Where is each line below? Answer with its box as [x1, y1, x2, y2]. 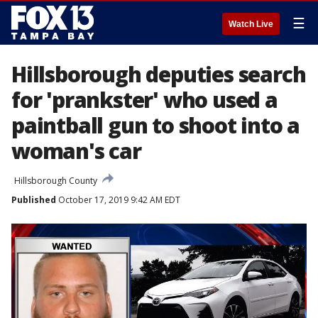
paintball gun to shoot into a [11, 111, 300, 140]
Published [11, 194, 56, 206]
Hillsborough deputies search [11, 60, 306, 89]
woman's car [11, 136, 141, 165]
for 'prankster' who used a [11, 85, 278, 114]
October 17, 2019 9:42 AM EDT [56, 194, 180, 206]
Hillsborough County [14, 175, 97, 187]
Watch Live [229, 19, 273, 29]
